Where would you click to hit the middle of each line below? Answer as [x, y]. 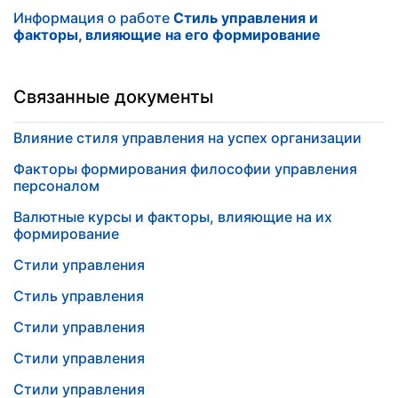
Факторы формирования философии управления [185, 169]
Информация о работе [93, 18]
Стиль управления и [246, 18]
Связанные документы [113, 97]
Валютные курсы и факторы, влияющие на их [173, 217]
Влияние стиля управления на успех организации [187, 138]
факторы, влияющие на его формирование [167, 35]
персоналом [56, 186]
